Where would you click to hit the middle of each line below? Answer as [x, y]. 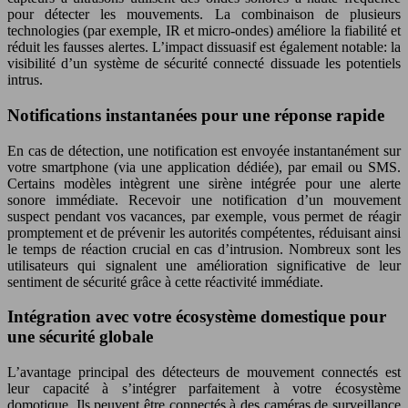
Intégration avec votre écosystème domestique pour [197, 317]
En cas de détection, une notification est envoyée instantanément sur [204, 150]
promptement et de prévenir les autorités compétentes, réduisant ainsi [204, 232]
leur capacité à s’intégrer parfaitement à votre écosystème [204, 388]
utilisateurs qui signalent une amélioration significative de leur [204, 265]
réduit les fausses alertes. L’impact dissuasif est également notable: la [204, 47]
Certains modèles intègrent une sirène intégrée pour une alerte [204, 183]
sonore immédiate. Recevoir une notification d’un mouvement [204, 199]
